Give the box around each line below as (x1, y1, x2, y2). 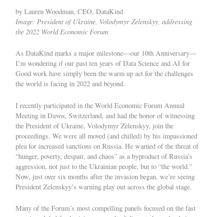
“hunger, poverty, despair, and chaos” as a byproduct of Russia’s (15, 151, 192, 161)
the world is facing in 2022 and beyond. (15, 79, 127, 89)
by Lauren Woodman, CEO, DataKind (15, 6, 123, 16)
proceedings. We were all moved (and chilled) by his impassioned (15, 131, 197, 140)
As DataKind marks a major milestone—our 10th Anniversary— (15, 48, 197, 58)
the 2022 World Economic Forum (15, 26, 108, 36)
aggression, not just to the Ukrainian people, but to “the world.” (15, 161, 192, 171)
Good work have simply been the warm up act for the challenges (15, 69, 193, 78)
